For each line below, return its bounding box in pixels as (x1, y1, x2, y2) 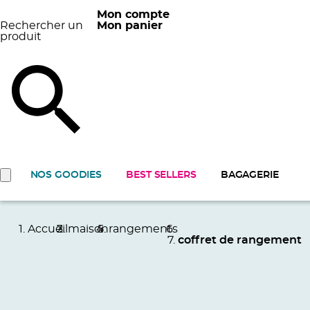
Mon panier (96, 20, 163, 32)
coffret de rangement (178, 235, 302, 246)
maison (68, 224, 109, 235)
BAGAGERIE (220, 170, 279, 181)
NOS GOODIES (30, 170, 102, 181)
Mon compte (96, 9, 170, 21)
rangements (109, 224, 178, 235)
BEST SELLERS (126, 170, 197, 181)
